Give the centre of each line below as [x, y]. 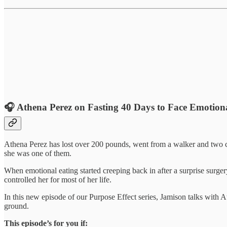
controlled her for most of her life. [58, 179]
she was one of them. [38, 153]
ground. [16, 206]
